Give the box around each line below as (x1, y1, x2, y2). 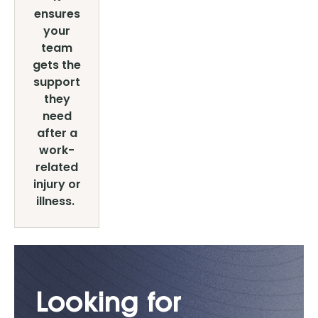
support (33, 74, 80, 90)
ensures (33, 6, 80, 22)
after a (36, 125, 77, 141)
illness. (36, 193, 77, 209)
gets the (33, 57, 81, 73)
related (35, 159, 78, 175)
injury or (33, 176, 81, 192)
